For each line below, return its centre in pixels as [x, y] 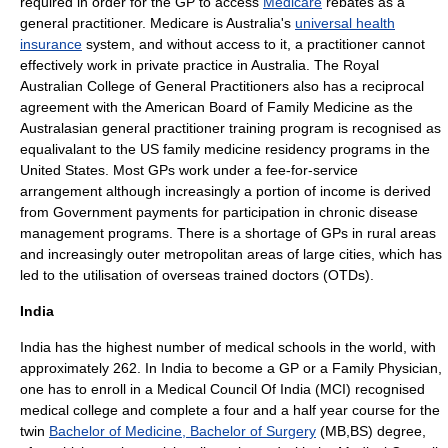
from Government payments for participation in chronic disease [219, 212]
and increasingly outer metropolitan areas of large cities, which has [231, 254]
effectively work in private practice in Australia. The [181, 65]
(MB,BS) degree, [371, 431]
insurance [51, 44]
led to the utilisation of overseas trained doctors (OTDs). [197, 275]
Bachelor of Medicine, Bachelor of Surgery [182, 431]
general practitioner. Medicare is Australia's [157, 23]
